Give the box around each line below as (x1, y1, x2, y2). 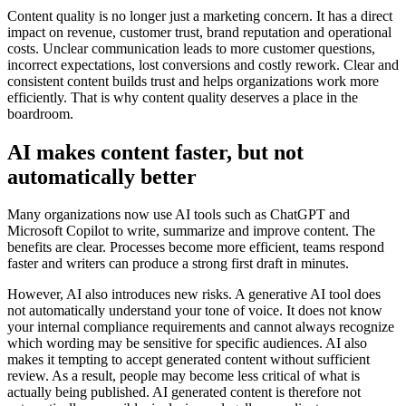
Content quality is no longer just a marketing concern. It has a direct (7, 7, 392, 24)
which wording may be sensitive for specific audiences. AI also (7, 335, 367, 352)
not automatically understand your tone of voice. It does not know (7, 303, 382, 319)
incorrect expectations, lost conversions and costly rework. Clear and (7, 56, 399, 72)
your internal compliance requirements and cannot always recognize (7, 319, 394, 335)
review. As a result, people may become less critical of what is (7, 368, 360, 384)
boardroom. (7, 105, 73, 121)
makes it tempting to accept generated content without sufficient (7, 352, 370, 368)
